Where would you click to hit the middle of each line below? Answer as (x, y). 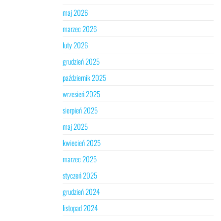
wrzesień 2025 (81, 94)
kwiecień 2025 (82, 143)
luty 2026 (75, 45)
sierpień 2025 (80, 110)
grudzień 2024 (81, 191)
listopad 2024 (80, 208)
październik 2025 (84, 77)
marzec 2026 (80, 29)
